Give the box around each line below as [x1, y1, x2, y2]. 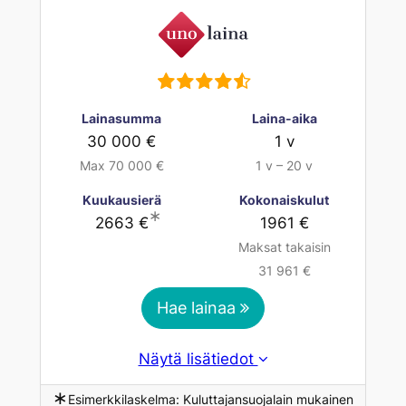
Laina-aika [251, 110, 317, 126]
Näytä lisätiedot [138, 349, 258, 368]
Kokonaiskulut [239, 191, 330, 208]
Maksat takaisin [237, 238, 331, 255]
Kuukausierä [82, 191, 161, 208]
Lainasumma [82, 110, 162, 126]
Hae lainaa [157, 297, 240, 317]
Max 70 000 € [79, 157, 164, 173]
